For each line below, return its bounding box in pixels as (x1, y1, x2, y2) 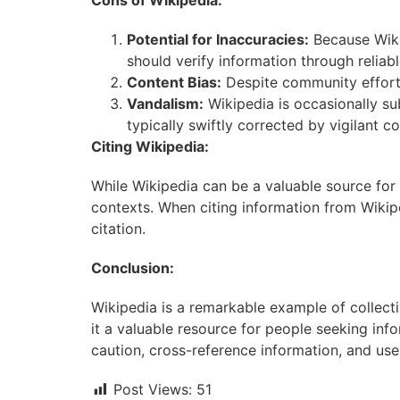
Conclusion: (91, 259, 174, 277)
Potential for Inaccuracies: (127, 30, 309, 48)
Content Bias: (127, 73, 221, 91)
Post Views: (113, 380, 192, 398)
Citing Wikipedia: (91, 137, 209, 155)
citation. (91, 220, 146, 237)
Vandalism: (127, 95, 204, 112)
